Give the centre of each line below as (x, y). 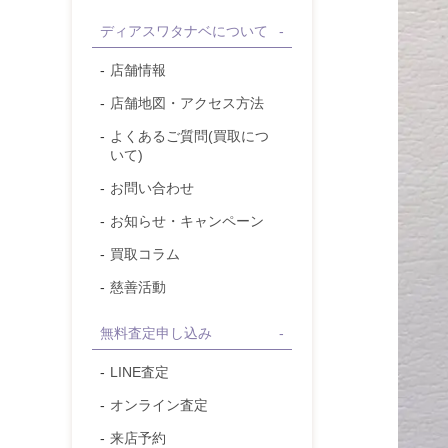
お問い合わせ (152, 188)
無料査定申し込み (156, 332)
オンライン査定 (159, 405)
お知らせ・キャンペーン (187, 221)
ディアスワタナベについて (184, 30)
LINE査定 (139, 372)
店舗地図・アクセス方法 (187, 103)
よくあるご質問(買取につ (189, 136)
